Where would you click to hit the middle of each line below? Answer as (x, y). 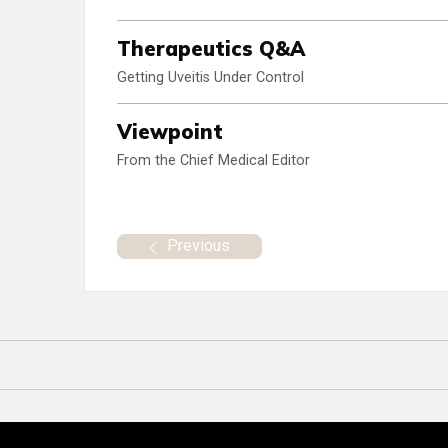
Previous (198, 245)
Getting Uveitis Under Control (210, 78)
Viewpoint (170, 132)
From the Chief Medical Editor (213, 161)
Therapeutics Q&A (211, 49)
